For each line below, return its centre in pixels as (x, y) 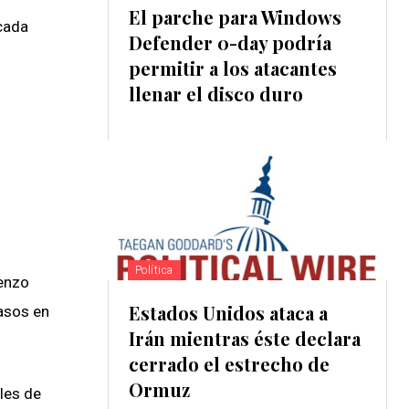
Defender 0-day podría (230, 43)
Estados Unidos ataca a (228, 313)
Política (154, 271)
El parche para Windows (235, 17)
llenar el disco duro (215, 94)
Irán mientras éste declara (244, 339)
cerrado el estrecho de (229, 364)
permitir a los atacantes (232, 68)
